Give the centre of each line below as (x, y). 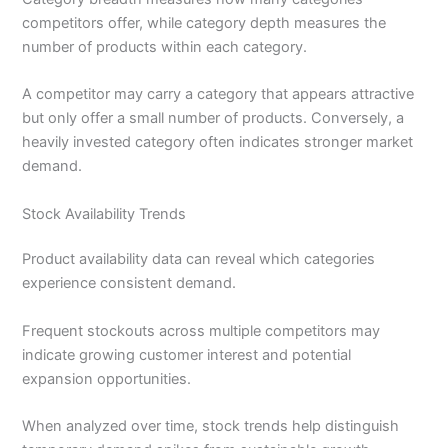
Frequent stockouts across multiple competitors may (201, 330)
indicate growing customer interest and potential (187, 354)
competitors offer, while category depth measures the (204, 22)
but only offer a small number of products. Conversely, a (213, 118)
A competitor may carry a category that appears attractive (218, 94)
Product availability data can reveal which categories (199, 259)
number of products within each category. (165, 46)
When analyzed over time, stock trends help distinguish (211, 426)
